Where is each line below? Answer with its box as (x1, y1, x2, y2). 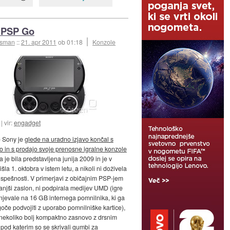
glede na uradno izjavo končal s (24, 135, 113, 144)
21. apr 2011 (21, 37, 56, 47)
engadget (14, 118, 41, 127)
